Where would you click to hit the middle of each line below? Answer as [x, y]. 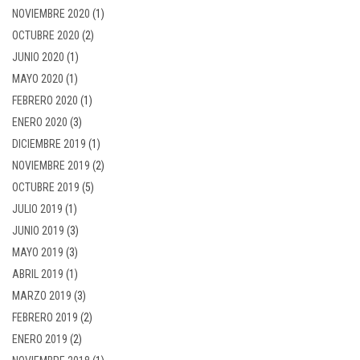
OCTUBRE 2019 [46, 187]
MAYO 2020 [38, 78]
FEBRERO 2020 [45, 100]
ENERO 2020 [40, 122]
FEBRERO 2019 [45, 317]
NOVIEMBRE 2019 [51, 165]
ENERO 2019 [40, 339]
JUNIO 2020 [38, 57]
